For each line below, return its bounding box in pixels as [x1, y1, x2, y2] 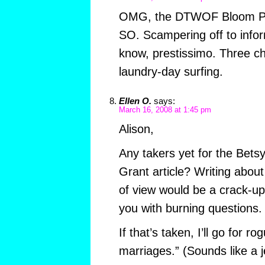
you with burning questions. [118, 201, 262, 215]
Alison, [118, 122, 154, 135]
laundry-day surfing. [118, 64, 223, 78]
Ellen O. [118, 95, 151, 106]
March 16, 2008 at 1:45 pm [118, 105, 211, 114]
